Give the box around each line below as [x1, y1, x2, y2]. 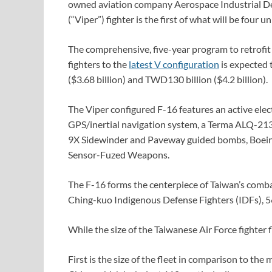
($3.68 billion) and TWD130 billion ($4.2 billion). [68, 73, 268, 86]
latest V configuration [129, 58, 219, 70]
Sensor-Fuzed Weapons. [68, 149, 169, 161]
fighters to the [68, 58, 129, 70]
